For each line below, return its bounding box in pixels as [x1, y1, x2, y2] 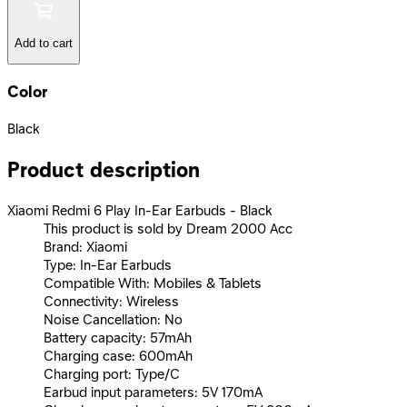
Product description [7, 156, 200, 184]
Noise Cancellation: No [44, 311, 183, 330]
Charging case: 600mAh [44, 347, 193, 366]
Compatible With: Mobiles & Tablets [44, 274, 262, 293]
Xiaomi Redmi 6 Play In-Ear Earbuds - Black [7, 202, 272, 221]
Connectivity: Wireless [44, 293, 179, 312]
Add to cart [15, 36, 73, 51]
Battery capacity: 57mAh [44, 329, 192, 348]
